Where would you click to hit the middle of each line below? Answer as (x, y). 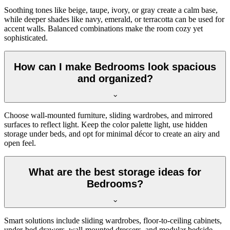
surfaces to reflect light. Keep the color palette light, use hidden (106, 125)
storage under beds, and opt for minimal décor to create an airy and (112, 134)
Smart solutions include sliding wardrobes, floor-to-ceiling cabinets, (113, 221)
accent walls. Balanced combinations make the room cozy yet (103, 29)
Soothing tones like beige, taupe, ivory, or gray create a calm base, (111, 10)
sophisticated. (26, 38)
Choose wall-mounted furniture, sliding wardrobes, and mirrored (108, 116)
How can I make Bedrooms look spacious (115, 66)
